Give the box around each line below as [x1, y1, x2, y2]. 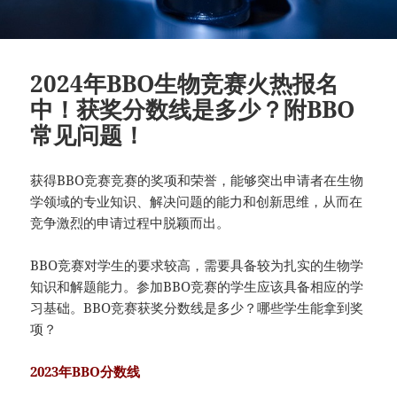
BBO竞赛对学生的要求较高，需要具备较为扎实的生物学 [30, 255, 364, 274]
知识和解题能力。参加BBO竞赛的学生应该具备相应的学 [30, 276, 364, 295]
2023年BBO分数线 [30, 362, 144, 380]
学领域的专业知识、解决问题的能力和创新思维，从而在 [30, 191, 363, 210]
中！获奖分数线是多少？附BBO [30, 92, 355, 125]
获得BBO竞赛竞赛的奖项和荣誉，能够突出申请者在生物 [30, 170, 364, 189]
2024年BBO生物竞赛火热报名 [30, 66, 339, 99]
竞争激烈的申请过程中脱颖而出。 [30, 213, 230, 231]
